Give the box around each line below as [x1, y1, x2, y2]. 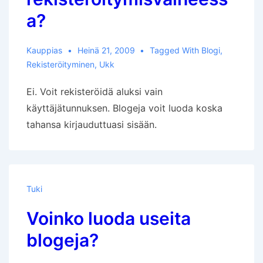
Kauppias [26, 45, 62, 55]
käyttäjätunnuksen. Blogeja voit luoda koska [26, 102, 222, 114]
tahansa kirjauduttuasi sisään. [26, 119, 157, 130]
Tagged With [150, 45, 202, 55]
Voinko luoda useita [26, 208, 191, 229]
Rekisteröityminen [26, 59, 95, 69]
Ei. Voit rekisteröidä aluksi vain [26, 86, 163, 97]
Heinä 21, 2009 [77, 45, 135, 55]
